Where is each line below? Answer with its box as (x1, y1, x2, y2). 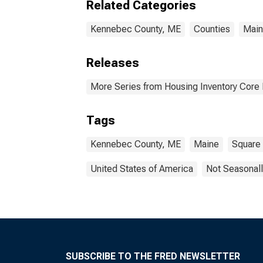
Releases (86, 56, 139, 70)
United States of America (90, 163, 193, 174)
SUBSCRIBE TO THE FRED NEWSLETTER (66, 251, 240, 262)
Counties (194, 23, 230, 35)
